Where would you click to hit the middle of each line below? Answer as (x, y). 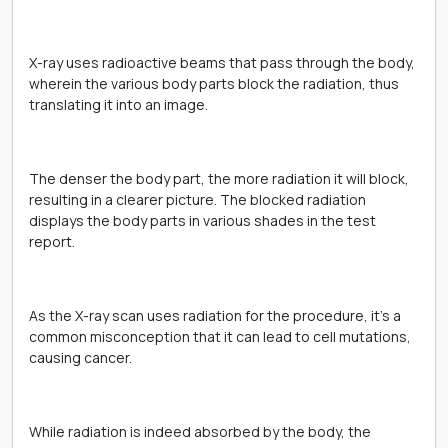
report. (53, 241)
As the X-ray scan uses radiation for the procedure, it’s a (215, 315)
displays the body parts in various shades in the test (202, 220)
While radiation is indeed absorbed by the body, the (200, 431)
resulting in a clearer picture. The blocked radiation (197, 199)
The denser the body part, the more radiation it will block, (219, 178)
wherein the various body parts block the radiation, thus (214, 83)
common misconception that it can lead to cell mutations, (220, 336)
